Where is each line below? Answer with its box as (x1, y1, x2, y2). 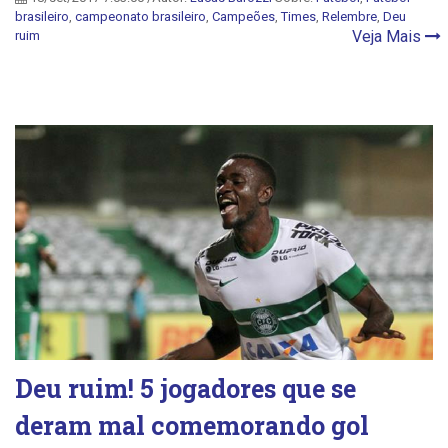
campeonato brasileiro (75, 8, 206, 24)
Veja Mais (351, 26, 425, 46)
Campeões (212, 8, 275, 24)
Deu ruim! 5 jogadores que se (15, 371, 356, 405)
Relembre (322, 8, 377, 24)
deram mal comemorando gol (15, 408, 369, 442)
